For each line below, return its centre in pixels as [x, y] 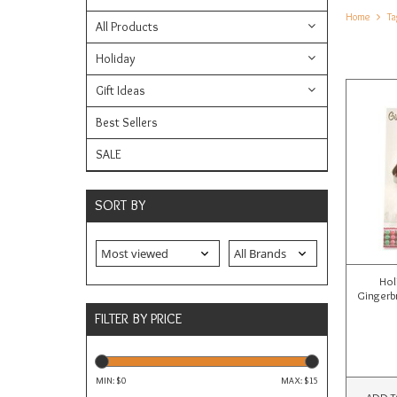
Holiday [116, 59]
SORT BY [120, 206]
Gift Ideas [121, 91]
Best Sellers [127, 123]
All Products [127, 27]
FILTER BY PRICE [138, 319]
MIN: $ [109, 381]
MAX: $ [295, 381]
